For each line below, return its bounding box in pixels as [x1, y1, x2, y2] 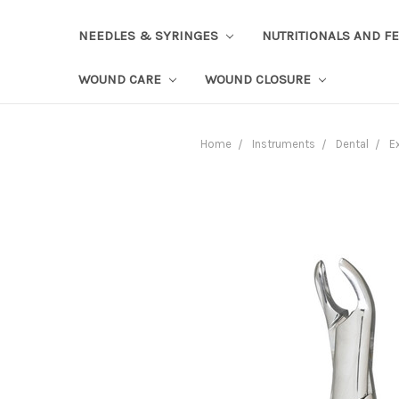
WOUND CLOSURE [204, 70, 314, 87]
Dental [336, 136, 369, 151]
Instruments [252, 136, 315, 151]
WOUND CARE [78, 70, 165, 87]
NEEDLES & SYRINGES [78, 27, 222, 44]
